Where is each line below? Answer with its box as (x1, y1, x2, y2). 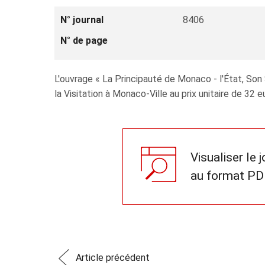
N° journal (60, 14, 104, 25)
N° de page (60, 35, 108, 46)
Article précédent (76, 251, 150, 263)
